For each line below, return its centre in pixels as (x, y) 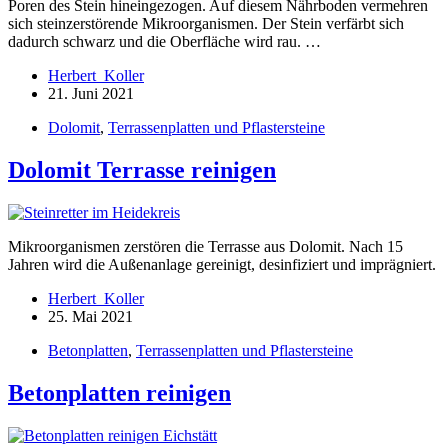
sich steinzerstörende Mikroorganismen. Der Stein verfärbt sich (206, 24)
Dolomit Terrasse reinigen (142, 170)
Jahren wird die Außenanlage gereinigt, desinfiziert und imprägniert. (222, 265)
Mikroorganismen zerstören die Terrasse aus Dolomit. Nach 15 (205, 247)
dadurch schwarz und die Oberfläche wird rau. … (164, 42)
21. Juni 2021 (91, 94)
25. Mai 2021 (90, 317)
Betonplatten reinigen (119, 393)
